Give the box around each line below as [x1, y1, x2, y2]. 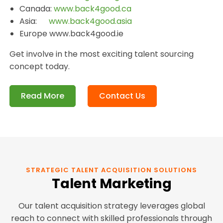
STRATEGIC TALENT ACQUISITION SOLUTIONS [26, 165, 197, 175]
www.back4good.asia [49, 15, 132, 27]
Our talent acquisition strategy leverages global [18, 200, 205, 212]
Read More [21, 90, 65, 102]
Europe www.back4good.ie [19, 28, 124, 40]
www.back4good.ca [54, 3, 132, 15]
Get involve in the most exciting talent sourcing [9, 48, 194, 60]
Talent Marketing [51, 174, 172, 193]
